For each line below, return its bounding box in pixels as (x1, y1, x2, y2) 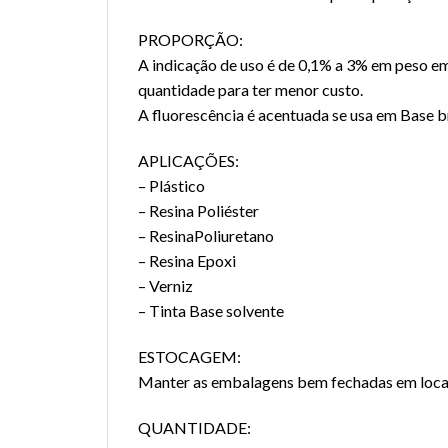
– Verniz (138, 276, 193, 296)
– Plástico (138, 176, 205, 196)
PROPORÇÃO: (138, 30, 243, 50)
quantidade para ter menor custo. (138, 80, 363, 100)
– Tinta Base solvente (138, 301, 284, 321)
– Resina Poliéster (138, 201, 259, 221)
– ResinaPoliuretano (138, 226, 274, 246)
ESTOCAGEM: (138, 346, 241, 366)
